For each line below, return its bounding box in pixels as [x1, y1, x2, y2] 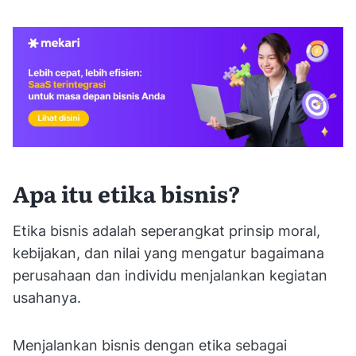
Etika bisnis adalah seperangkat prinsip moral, [13, 222, 320, 239]
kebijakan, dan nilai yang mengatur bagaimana [13, 244, 324, 261]
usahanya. [13, 288, 85, 306]
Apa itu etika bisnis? [13, 176, 246, 210]
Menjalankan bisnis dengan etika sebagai [13, 336, 287, 354]
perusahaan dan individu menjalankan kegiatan [13, 266, 327, 284]
